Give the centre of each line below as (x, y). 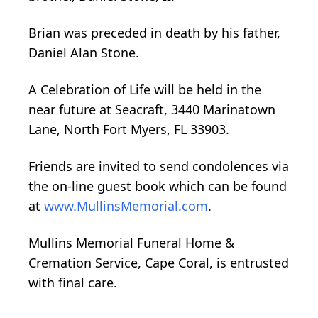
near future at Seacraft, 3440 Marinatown (152, 110)
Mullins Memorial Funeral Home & (131, 243)
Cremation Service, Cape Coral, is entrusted (159, 263)
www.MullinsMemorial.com (126, 206)
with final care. (73, 283)
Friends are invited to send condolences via (159, 166)
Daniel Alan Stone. (84, 53)
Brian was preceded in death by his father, (154, 33)
